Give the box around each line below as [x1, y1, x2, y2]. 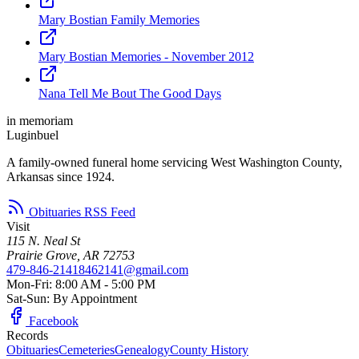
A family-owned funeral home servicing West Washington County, [6, 155, 342, 169]
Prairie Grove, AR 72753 [6, 248, 135, 262]
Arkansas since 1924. [6, 169, 115, 184]
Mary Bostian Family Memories [38, 12, 200, 26]
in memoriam [6, 113, 73, 127]
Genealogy [115, 342, 170, 357]
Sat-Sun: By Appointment [6, 291, 137, 305]
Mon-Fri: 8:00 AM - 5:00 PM [6, 276, 155, 291]
